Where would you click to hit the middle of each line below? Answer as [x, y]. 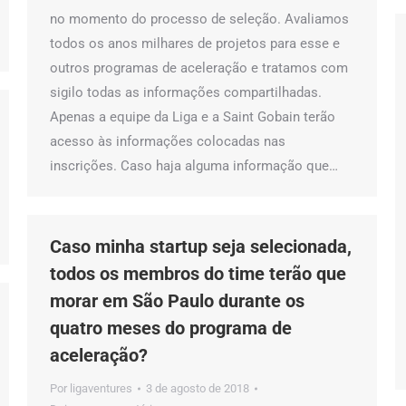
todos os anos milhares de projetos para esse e [195, 43]
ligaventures [101, 388]
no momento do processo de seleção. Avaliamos [199, 19]
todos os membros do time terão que [198, 274]
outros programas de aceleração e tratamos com [199, 68]
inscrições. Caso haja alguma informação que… [194, 166]
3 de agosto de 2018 [198, 388]
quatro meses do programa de [171, 328]
